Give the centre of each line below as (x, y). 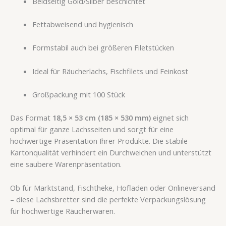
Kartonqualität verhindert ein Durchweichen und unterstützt (111, 153)
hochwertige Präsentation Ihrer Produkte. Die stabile (99, 141)
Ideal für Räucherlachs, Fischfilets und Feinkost (110, 71)
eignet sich (170, 118)
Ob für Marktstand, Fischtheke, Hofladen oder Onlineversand (113, 187)
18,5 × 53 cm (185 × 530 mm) (102, 118)
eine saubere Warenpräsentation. (66, 164)
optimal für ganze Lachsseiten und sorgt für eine (92, 129)
